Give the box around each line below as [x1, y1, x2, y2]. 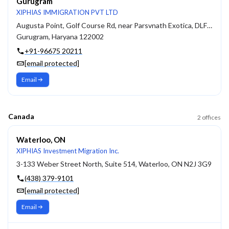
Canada [8, 112, 34, 121]
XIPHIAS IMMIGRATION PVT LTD [16, 8, 118, 16]
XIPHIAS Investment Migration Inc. [16, 147, 119, 155]
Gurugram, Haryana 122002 [16, 32, 104, 41]
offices [202, 113, 221, 121]
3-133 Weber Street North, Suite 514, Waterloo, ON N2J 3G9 [16, 159, 212, 168]
